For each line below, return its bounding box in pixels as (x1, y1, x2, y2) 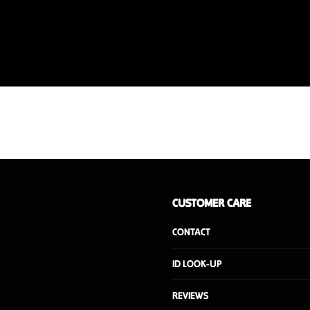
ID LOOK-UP (172, 257, 221, 270)
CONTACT (172, 226, 210, 238)
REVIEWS (172, 289, 208, 302)
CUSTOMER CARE (172, 196, 251, 210)
